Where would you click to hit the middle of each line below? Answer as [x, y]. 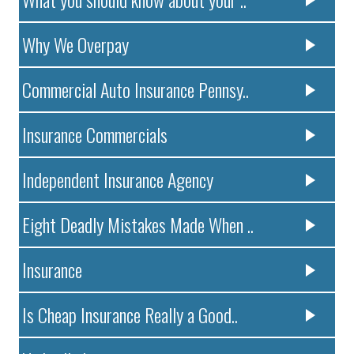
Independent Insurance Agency [118, 179]
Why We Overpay [76, 44]
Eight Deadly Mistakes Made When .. [138, 224]
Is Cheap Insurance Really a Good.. [130, 314]
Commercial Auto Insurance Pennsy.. [136, 89]
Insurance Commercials [95, 134]
